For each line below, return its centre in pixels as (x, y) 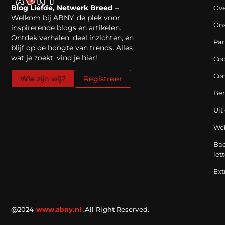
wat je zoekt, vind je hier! (54, 58)
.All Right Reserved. (116, 210)
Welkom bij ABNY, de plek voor (66, 17)
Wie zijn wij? (43, 79)
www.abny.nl (59, 210)
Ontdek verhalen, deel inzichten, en (72, 37)
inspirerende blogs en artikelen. (66, 27)
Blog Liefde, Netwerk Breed (62, 7)
